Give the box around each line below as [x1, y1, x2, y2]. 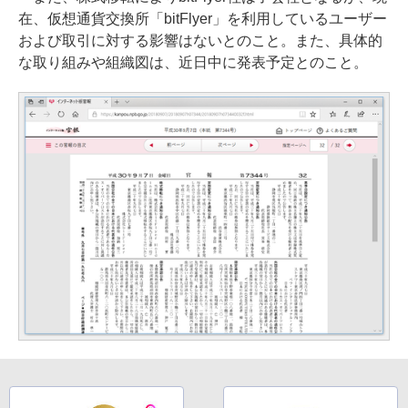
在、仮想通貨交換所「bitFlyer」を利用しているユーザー [18, 11, 387, 26]
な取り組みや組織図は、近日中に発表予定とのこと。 [18, 55, 368, 70]
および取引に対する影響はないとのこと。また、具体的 [18, 33, 382, 48]
